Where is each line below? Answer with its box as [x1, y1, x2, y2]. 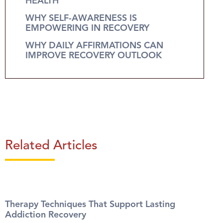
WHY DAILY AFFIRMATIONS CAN [25, 41, 163, 50]
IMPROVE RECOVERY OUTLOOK [25, 51, 162, 60]
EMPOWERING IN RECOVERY [25, 23, 149, 33]
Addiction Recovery [5, 210, 86, 220]
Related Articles [5, 139, 98, 152]
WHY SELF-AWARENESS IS [25, 13, 137, 23]
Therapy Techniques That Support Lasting [5, 200, 175, 209]
